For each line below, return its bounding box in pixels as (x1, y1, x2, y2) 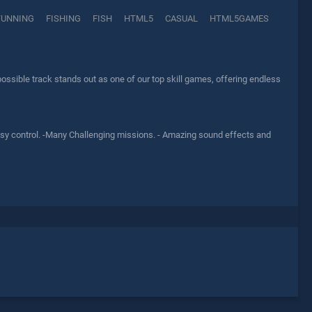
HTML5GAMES (210, 13, 269, 24)
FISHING (46, 13, 81, 24)
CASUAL (165, 13, 198, 24)
